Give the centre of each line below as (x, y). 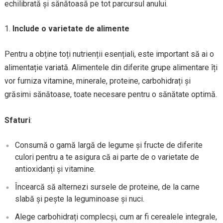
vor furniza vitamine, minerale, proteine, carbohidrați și (97, 81)
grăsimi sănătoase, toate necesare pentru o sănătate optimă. (111, 94)
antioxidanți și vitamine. (55, 169)
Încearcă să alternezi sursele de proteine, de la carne (107, 187)
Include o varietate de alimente (71, 29)
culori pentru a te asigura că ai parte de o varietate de (107, 157)
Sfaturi (17, 120)
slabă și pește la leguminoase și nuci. (79, 199)
